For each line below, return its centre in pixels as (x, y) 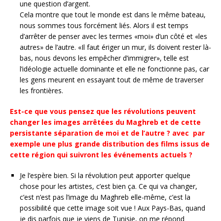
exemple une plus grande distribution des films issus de (110, 144)
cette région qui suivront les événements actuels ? (101, 155)
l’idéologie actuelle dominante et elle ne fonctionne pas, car (114, 69)
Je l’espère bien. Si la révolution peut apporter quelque (105, 175)
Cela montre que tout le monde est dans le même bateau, (113, 15)
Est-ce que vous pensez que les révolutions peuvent (103, 111)
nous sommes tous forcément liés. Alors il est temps (104, 25)
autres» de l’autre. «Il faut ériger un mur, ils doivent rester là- (115, 47)
